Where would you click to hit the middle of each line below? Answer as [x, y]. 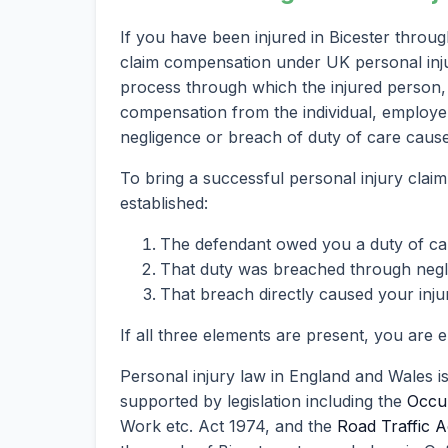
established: [164, 202]
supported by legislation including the [263, 400]
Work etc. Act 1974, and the [228, 425]
